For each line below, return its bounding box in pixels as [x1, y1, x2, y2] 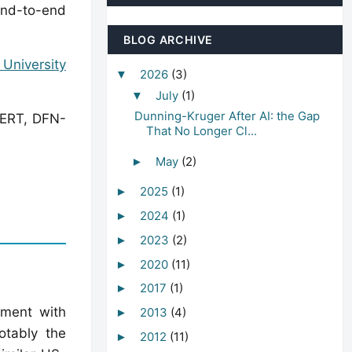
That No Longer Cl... [146, 123, 257, 139]
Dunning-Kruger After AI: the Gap [134, 108, 320, 124]
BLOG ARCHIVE [123, 32, 213, 46]
